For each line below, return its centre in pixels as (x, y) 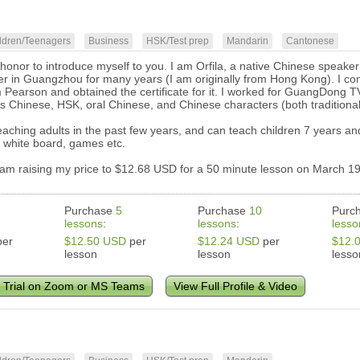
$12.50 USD (96, 241)
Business (109, 41)
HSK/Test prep (178, 41)
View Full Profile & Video (236, 286)
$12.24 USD (229, 241)
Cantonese (311, 41)
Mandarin (248, 41)
